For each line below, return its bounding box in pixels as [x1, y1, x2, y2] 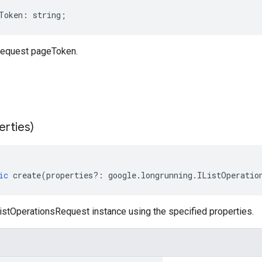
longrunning [141, 170, 192, 181]
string [33, 9, 61, 20]
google [108, 170, 136, 181]
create [13, 170, 41, 181]
